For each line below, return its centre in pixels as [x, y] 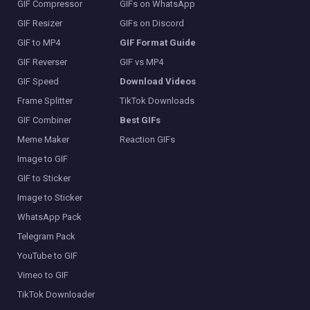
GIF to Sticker [44, 179]
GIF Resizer [39, 24]
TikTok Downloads [157, 101]
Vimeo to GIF [43, 275]
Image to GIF [42, 159]
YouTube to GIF [47, 256]
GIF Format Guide [158, 43]
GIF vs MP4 [142, 62]
